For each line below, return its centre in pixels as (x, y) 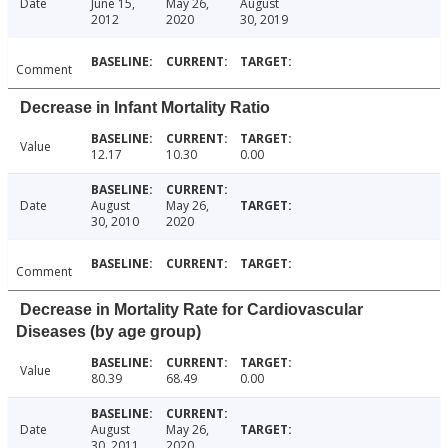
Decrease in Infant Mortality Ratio (145, 108)
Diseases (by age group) (108, 332)
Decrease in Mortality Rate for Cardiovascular (191, 310)
